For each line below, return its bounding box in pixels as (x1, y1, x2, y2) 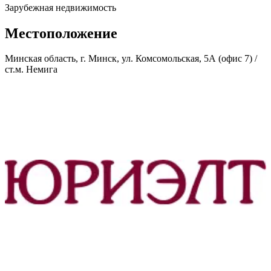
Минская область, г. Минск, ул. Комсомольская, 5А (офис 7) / (5, 53, 257, 64)
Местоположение (5, 25, 117, 41)
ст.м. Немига (5, 64, 57, 75)
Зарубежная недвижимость (5, 2, 116, 13)
